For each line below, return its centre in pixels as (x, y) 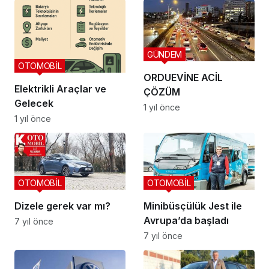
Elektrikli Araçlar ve (60, 89)
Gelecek (34, 104)
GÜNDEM (165, 54)
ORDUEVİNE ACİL (183, 77)
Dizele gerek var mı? (62, 206)
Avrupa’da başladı (186, 221)
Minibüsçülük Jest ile (193, 206)
